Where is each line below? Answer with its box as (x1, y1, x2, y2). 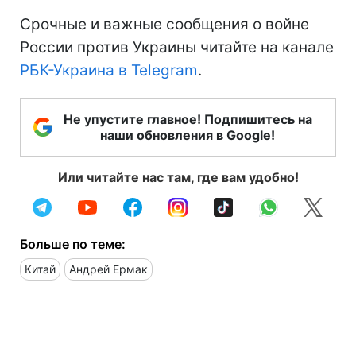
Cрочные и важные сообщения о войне (20, 14, 309, 33)
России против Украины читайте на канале (20, 37, 334, 56)
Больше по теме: (20, 235, 126, 252)
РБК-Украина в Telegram (20, 60, 198, 79)
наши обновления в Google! (100, 126, 275, 143)
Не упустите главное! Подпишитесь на (63, 110, 312, 127)
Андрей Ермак (69, 261, 148, 276)
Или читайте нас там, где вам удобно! (57, 168, 299, 185)
